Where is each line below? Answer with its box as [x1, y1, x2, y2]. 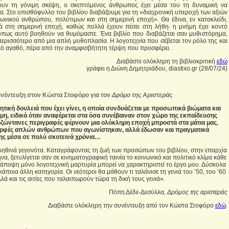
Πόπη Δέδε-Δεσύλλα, [108, 189, 167, 196]
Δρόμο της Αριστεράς [112, 91, 172, 99]
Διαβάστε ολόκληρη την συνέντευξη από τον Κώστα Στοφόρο [48, 202, 215, 209]
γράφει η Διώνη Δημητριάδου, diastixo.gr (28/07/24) [86, 65, 227, 72]
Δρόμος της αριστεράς [167, 189, 227, 196]
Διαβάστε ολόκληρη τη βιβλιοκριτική [116, 58, 217, 65]
